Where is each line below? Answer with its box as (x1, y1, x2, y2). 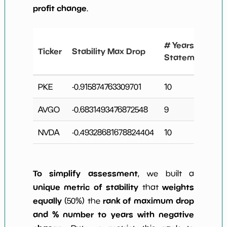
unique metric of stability (32, 181, 138, 192)
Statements (164, 52, 213, 62)
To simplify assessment (32, 168, 138, 178)
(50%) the (61, 196, 103, 205)
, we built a (138, 168, 195, 178)
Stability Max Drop (71, 46, 145, 56)
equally (32, 195, 62, 206)
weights (162, 181, 195, 192)
